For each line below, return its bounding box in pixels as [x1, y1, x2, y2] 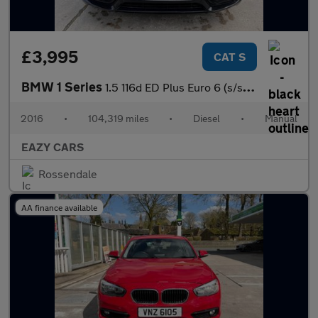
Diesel [193, 112, 221, 124]
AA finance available [21, 202, 97, 212]
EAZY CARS [21, 140, 84, 153]
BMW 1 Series [21, 79, 105, 94]
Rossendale [38, 167, 97, 180]
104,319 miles [87, 112, 149, 124]
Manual [264, 112, 297, 124]
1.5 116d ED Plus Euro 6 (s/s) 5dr [105, 80, 243, 94]
